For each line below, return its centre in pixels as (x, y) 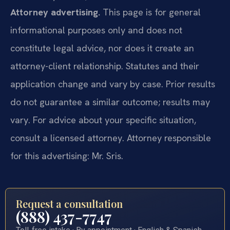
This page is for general (150, 12)
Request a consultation (69, 203)
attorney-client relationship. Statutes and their (105, 66)
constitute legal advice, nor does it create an (102, 48)
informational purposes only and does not (96, 30)
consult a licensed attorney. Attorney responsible (111, 138)
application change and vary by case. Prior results (113, 84)
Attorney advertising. (55, 12)
